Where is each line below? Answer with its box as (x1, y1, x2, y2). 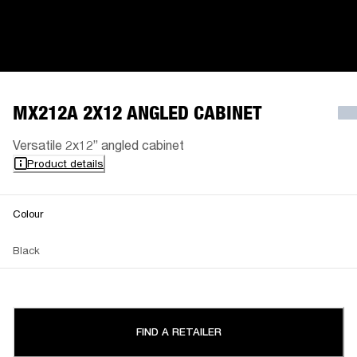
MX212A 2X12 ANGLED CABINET (13, 100, 262, 124)
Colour (13, 206, 43, 220)
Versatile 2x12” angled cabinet (13, 136, 184, 152)
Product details (27, 156, 104, 170)
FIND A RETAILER (135, 325, 222, 338)
